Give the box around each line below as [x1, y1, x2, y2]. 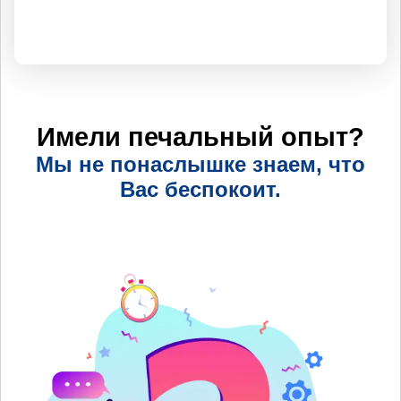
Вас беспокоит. [120, 176, 281, 201]
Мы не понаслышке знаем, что [36, 151, 365, 176]
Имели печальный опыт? [37, 122, 364, 151]
